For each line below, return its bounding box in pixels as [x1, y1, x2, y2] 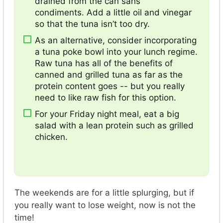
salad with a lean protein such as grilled [35, 120, 194, 130]
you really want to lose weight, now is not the [14, 200, 196, 211]
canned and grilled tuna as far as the [35, 69, 183, 80]
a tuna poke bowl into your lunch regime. [35, 46, 198, 57]
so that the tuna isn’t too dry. [35, 18, 150, 29]
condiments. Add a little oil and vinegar [35, 7, 192, 17]
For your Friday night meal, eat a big [35, 109, 179, 119]
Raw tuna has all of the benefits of [35, 58, 173, 68]
